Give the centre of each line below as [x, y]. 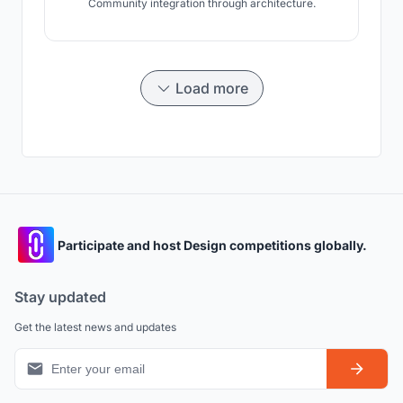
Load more [211, 89]
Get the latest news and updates [95, 327]
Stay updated [60, 297]
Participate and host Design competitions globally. [212, 245]
